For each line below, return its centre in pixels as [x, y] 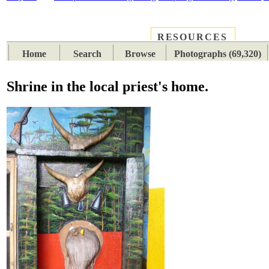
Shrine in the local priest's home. [108, 87]
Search [88, 54]
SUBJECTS [113, 38]
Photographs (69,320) [217, 54]
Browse [141, 54]
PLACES [48, 38]
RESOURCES [192, 37]
